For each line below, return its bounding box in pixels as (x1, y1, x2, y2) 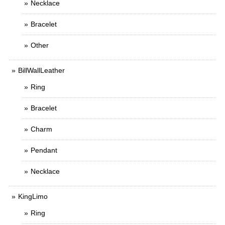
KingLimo (18, 192, 48, 201)
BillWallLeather (18, 66, 65, 75)
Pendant (31, 146, 57, 155)
